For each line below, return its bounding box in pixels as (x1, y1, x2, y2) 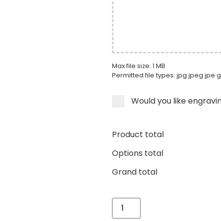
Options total (112, 147, 163, 159)
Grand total (112, 166, 157, 178)
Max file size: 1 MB (112, 62, 165, 71)
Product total (112, 128, 164, 140)
